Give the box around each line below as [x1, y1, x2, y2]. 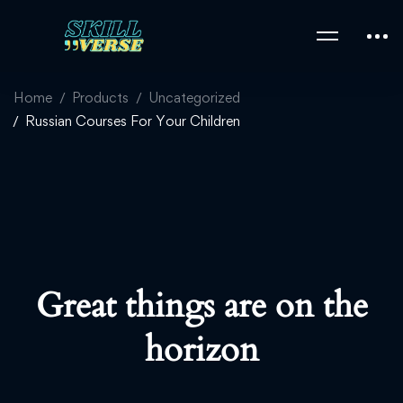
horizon [144, 327, 259, 373]
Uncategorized [148, 89, 240, 106]
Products [72, 89, 129, 106]
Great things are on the [35, 282, 368, 329]
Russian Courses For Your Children [25, 112, 240, 130]
